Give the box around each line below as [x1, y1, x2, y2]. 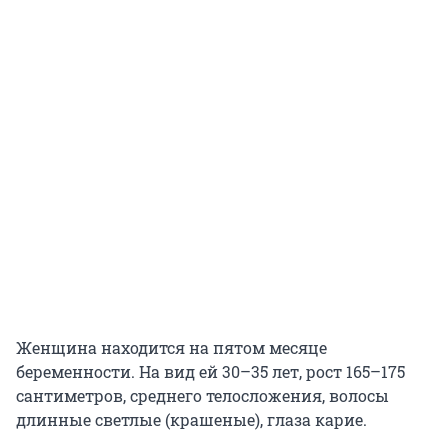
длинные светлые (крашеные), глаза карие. [16, 408, 367, 430]
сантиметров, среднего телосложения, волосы [16, 384, 389, 406]
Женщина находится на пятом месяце [16, 336, 327, 358]
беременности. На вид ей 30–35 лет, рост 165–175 [16, 360, 405, 382]
